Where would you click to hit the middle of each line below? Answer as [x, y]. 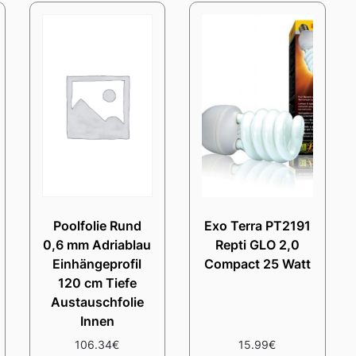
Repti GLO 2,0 [257, 244]
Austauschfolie [97, 302]
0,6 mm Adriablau [97, 244]
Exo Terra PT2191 [257, 225]
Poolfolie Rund [97, 225]
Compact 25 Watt [257, 263]
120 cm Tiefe [97, 282]
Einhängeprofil [97, 263]
